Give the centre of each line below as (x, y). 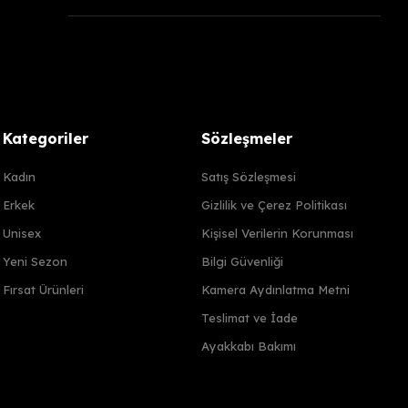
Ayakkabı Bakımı (248, 346)
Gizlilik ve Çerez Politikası (274, 205)
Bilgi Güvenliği (242, 261)
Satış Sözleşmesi (248, 177)
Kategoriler (46, 138)
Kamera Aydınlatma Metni (275, 290)
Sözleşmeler (246, 138)
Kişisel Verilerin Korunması (277, 233)
